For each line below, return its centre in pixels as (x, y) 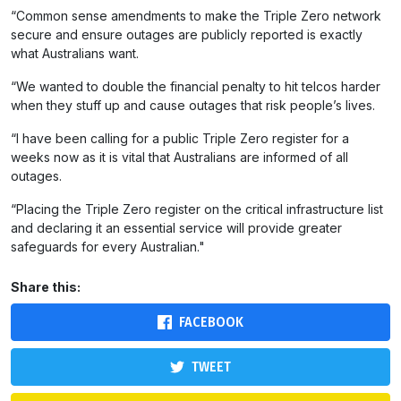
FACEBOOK (211, 322)
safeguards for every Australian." (110, 247)
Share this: (46, 287)
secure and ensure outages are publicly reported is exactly (187, 34)
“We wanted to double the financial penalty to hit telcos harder (196, 86)
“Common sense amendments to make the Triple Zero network (196, 16)
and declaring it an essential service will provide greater (176, 228)
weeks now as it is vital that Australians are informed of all (179, 157)
